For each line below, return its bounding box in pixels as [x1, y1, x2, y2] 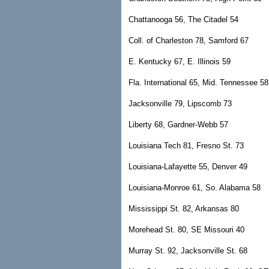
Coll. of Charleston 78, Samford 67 [128, 36, 249, 45]
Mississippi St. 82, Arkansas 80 [128, 204, 239, 213]
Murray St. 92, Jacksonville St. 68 [128, 246, 247, 255]
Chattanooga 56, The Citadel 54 [128, 15, 238, 24]
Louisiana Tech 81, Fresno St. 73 [128, 141, 244, 150]
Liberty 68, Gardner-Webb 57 [128, 120, 228, 129]
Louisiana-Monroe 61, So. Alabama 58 [128, 183, 261, 192]
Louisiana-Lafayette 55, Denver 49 [128, 162, 247, 171]
